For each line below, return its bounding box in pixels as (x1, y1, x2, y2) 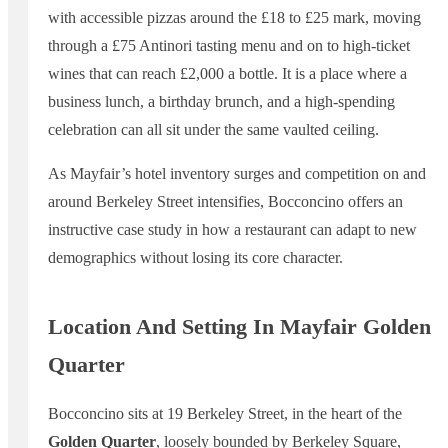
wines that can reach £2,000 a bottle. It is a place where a (48, 65, 407, 83)
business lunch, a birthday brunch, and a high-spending (48, 93, 395, 111)
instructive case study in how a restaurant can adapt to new (48, 221, 417, 239)
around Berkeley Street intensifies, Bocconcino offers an (48, 193, 403, 211)
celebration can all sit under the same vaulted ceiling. (48, 121, 379, 139)
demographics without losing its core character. (48, 249, 343, 267)
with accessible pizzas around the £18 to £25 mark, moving (48, 9, 421, 27)
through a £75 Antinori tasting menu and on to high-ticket (48, 37, 410, 55)
